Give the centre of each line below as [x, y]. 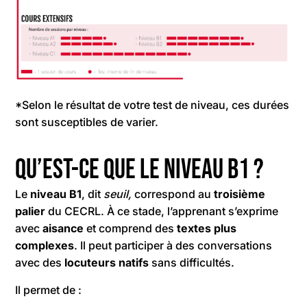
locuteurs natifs [107, 262]
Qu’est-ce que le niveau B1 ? [140, 170]
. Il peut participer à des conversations [173, 245]
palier [30, 211]
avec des [40, 262]
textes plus [207, 228]
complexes [45, 245]
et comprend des [131, 228]
